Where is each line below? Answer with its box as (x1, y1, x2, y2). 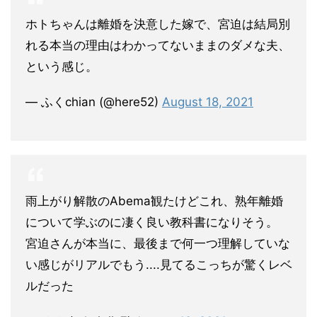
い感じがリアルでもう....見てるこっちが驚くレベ (25, 258, 292, 272)
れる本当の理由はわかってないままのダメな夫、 (25, 38, 290, 52)
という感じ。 (25, 59, 98, 74)
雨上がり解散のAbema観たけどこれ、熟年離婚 (25, 194, 283, 208)
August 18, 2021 (162, 95, 253, 109)
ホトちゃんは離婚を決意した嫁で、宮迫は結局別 (25, 17, 290, 31)
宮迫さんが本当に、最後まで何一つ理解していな (25, 236, 290, 250)
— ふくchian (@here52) (25, 95, 162, 109)
